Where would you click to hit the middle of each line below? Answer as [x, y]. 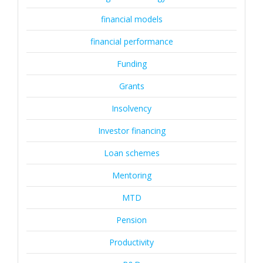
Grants [131, 86]
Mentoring [131, 175]
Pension [131, 220]
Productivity [131, 242]
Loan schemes [131, 153]
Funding [131, 64]
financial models [131, 19]
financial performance [131, 41]
